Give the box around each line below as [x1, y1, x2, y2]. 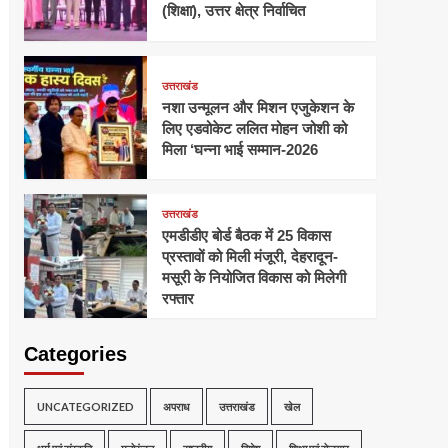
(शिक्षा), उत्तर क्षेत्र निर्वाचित [161, 2, 305, 20]
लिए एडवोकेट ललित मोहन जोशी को [161, 119, 347, 137]
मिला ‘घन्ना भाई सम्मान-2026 [161, 140, 318, 158]
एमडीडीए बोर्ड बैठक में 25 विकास [161, 226, 331, 244]
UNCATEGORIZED [36, 399, 134, 413]
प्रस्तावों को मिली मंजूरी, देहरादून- [161, 247, 338, 265]
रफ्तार [161, 289, 194, 307]
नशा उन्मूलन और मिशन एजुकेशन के [161, 98, 354, 116]
